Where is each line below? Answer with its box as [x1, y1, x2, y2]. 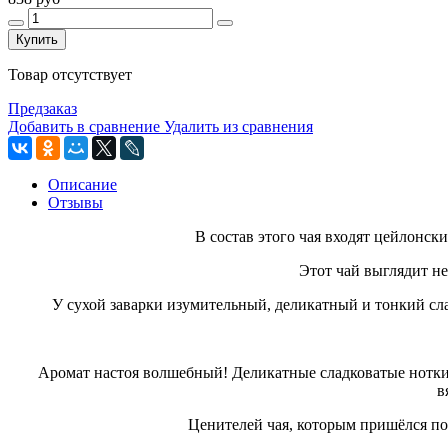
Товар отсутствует [8, 65, 132, 83]
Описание [48, 175, 117, 193]
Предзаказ [8, 99, 77, 117]
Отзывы [48, 193, 103, 211]
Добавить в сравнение [8, 117, 160, 135]
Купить [16, 31, 58, 47]
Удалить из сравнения [164, 117, 313, 135]
